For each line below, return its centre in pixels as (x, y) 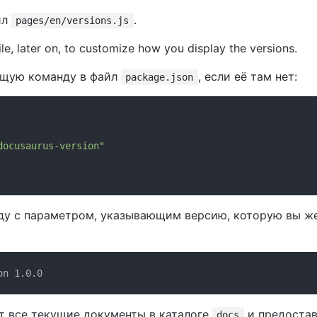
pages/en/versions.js (73, 21)
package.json (160, 77)
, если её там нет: (247, 76)
